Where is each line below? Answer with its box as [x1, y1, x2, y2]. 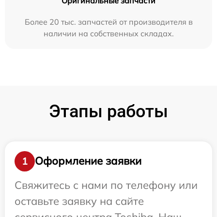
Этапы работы [49, 101, 168, 122]
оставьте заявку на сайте [15, 194, 144, 208]
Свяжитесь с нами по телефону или [15, 178, 198, 192]
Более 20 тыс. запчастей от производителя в [24, 16, 193, 27]
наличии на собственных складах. [43, 28, 174, 38]
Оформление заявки [35, 154, 141, 168]
